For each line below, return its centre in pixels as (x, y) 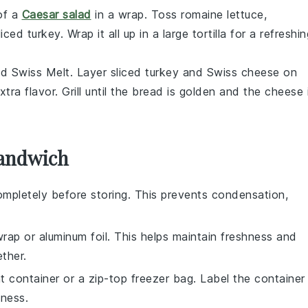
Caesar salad (56, 14)
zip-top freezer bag (141, 278)
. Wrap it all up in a (111, 34)
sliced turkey (144, 72)
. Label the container (249, 278)
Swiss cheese (243, 72)
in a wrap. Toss (136, 14)
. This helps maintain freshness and (202, 236)
